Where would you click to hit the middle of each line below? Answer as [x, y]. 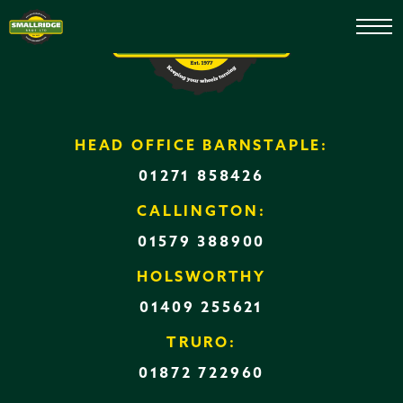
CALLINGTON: [201, 212]
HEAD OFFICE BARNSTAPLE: [201, 147]
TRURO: [201, 344]
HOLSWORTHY [201, 278]
